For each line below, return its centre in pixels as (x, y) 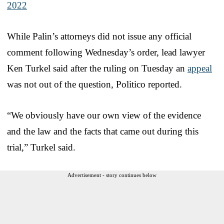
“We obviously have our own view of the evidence (104, 115)
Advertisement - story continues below (112, 175)
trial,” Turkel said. (41, 147)
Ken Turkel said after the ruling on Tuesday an (97, 68)
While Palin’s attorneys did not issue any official (99, 36)
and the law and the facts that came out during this (103, 131)
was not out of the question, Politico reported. (94, 84)
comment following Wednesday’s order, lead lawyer (106, 52)
